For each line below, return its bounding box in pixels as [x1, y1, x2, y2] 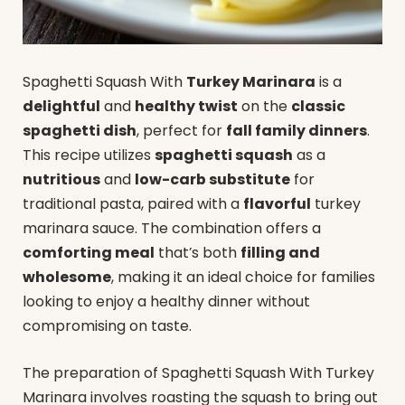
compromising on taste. [23, 316, 192, 337]
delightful [23, 96, 100, 118]
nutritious [23, 169, 100, 191]
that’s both [155, 242, 240, 264]
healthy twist [135, 96, 238, 118]
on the [238, 96, 291, 118]
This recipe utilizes [23, 145, 155, 166]
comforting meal [23, 242, 155, 264]
